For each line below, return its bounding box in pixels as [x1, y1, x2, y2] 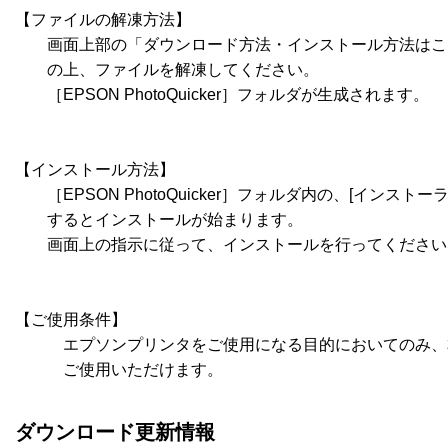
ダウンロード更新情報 [15, 421, 215, 444]
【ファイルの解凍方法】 [15, 10, 191, 28]
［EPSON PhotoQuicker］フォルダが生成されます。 [15, 85, 429, 103]
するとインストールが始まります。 [15, 210, 303, 228]
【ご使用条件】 [15, 310, 127, 328]
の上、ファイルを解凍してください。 [15, 60, 319, 78]
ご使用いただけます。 [15, 360, 223, 378]
